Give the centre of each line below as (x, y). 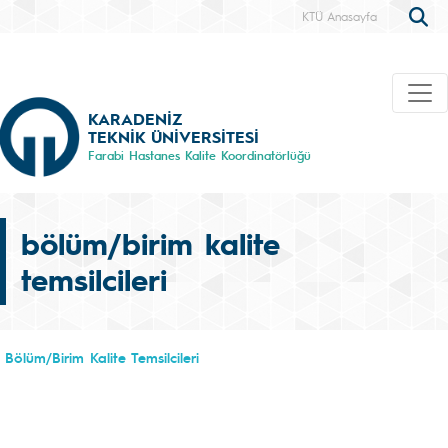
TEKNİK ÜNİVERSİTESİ (173, 136)
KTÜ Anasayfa (339, 16)
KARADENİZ (135, 118)
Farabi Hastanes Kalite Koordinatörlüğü (199, 154)
